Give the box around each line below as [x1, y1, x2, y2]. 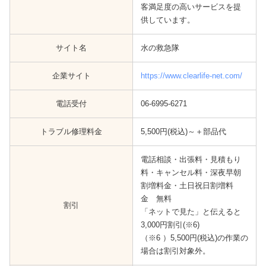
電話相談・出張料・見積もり [140, 155, 241, 164]
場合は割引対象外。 [140, 246, 210, 256]
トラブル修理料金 [40, 127, 102, 137]
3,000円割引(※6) [140, 220, 199, 230]
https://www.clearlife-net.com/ [140, 71, 242, 81]
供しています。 [140, 15, 195, 25]
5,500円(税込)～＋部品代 [140, 127, 226, 137]
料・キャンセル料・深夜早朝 [140, 168, 241, 178]
